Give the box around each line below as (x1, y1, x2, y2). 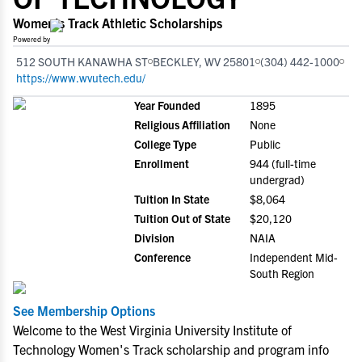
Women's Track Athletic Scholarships (13, 15, 222, 31)
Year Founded (134, 98, 200, 112)
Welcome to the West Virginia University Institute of (13, 322, 292, 338)
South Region (250, 266, 314, 280)
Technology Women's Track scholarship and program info (13, 341, 329, 357)
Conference (134, 250, 191, 264)
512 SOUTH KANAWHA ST (16, 54, 148, 69)
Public (250, 137, 280, 151)
